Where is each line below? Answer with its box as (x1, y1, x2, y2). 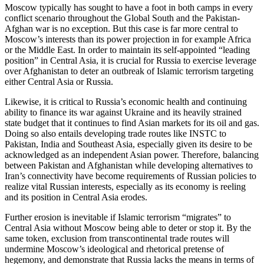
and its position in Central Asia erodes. (5, 192, 147, 202)
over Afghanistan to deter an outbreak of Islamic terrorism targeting (5, 65, 253, 76)
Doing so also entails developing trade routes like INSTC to (5, 128, 226, 138)
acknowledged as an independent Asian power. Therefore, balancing (5, 149, 259, 160)
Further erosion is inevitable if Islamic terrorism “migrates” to (5, 212, 231, 222)
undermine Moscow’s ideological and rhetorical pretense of (5, 243, 224, 254)
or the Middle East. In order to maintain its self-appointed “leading (5, 44, 250, 55)
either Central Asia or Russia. (5, 76, 113, 87)
